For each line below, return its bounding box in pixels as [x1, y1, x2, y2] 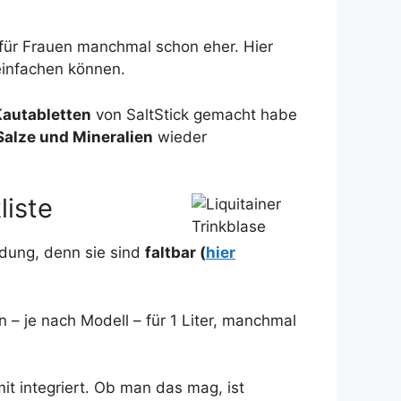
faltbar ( [145, 243, 206, 262]
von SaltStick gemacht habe [91, 105, 297, 124]
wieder [153, 127, 207, 146]
